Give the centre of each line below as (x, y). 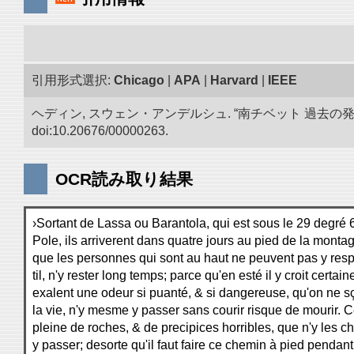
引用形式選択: (73, 80)
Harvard (234, 80)
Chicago (139, 80)
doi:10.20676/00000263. (100, 131)
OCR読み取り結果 (124, 179)
